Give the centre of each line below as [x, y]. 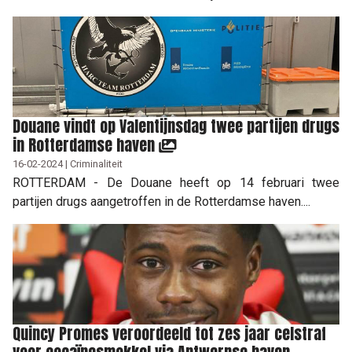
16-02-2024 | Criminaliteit [68, 163]
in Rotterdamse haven [86, 145]
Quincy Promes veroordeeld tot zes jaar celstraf [169, 333]
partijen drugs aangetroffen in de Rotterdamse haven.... [161, 201]
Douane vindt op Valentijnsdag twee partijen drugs [176, 126]
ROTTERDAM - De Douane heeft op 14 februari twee [176, 182]
